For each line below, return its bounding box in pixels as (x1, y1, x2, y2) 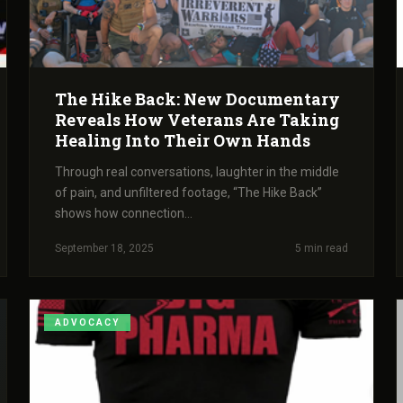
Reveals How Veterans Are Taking (55, 108, 339, 130)
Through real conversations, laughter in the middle (55, 164, 339, 179)
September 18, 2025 (55, 241, 154, 255)
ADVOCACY (55, 317, 120, 327)
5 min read (295, 241, 348, 255)
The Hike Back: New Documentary (55, 87, 340, 110)
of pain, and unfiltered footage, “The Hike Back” (55, 184, 322, 200)
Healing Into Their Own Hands (55, 129, 310, 151)
